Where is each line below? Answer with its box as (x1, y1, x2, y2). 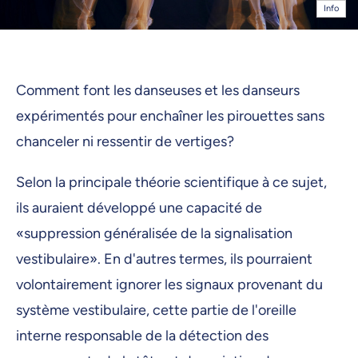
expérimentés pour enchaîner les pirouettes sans (16, 106, 324, 125)
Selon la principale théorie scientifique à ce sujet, (16, 173, 327, 192)
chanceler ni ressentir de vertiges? (16, 132, 237, 150)
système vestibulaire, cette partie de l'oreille (16, 301, 296, 320)
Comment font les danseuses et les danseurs (16, 81, 300, 99)
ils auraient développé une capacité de (16, 199, 262, 217)
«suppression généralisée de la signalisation (16, 225, 292, 243)
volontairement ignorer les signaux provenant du (16, 276, 323, 294)
